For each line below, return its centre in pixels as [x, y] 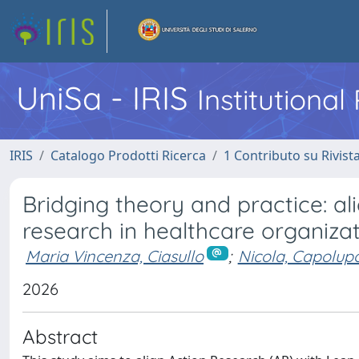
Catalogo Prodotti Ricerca [128, 155]
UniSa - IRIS [107, 98]
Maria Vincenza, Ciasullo [115, 256]
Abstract [60, 336]
